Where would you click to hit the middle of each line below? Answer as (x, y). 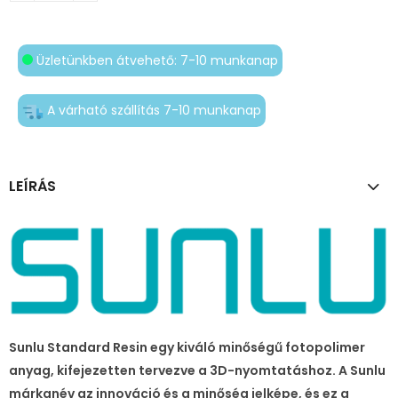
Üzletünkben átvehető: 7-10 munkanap (155, 61)
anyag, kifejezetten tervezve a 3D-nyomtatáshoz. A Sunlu (197, 371)
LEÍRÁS (32, 186)
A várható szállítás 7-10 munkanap (152, 111)
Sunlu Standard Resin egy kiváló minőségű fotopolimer (187, 348)
